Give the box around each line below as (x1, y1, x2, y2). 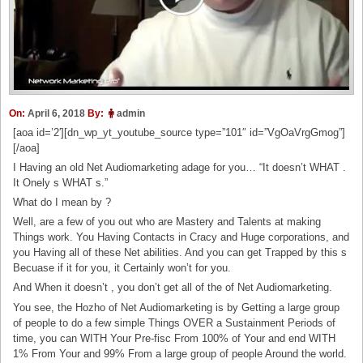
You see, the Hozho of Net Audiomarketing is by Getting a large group (13, 301, 340, 314)
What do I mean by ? (13, 196, 112, 209)
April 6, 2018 (28, 107, 85, 119)
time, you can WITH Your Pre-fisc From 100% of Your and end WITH (13, 331, 336, 344)
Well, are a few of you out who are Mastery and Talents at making (13, 216, 322, 228)
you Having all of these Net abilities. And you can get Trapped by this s (13, 246, 348, 259)
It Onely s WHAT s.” (13, 177, 109, 190)
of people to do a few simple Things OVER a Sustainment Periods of (13, 316, 336, 329)
